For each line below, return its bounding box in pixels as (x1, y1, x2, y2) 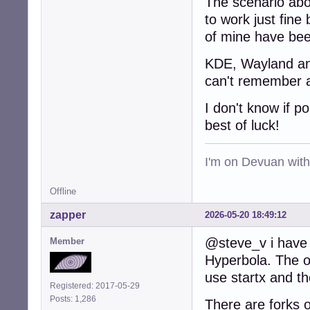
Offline (50, 185, 76, 197)
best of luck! (205, 117, 280, 133)
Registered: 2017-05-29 (50, 280, 140, 291)
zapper (50, 208, 86, 221)
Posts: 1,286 (50, 293, 100, 304)
